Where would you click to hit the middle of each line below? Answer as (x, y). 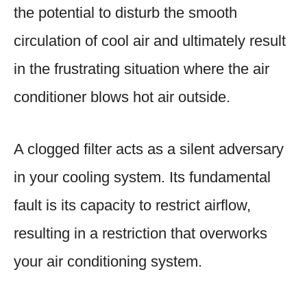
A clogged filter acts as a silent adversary (149, 149)
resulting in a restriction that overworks (140, 233)
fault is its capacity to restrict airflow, (132, 205)
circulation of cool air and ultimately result (150, 40)
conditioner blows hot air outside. (122, 97)
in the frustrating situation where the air (142, 69)
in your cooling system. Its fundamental (142, 177)
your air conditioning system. (108, 261)
